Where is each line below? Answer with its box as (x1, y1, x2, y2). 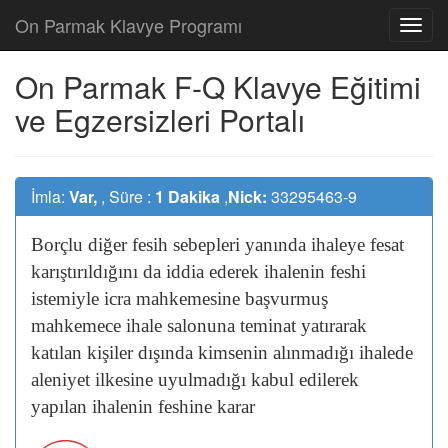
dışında (138, 342, 198, 363)
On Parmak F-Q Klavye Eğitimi (15, 65, 421, 108)
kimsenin (198, 342, 273, 363)
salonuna (167, 315, 240, 336)
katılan (31, 342, 87, 363)
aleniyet (31, 369, 95, 390)
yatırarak (301, 315, 367, 336)
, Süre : (101, 185, 155, 208)
